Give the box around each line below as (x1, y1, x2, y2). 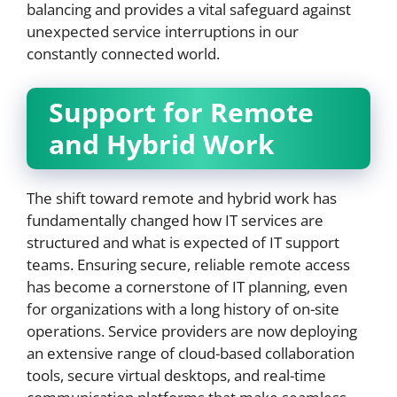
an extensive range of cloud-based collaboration (27, 342, 354, 363)
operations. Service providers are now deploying (27, 320, 357, 341)
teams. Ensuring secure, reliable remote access (27, 253, 350, 275)
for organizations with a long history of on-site (27, 298, 339, 319)
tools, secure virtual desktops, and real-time (27, 364, 326, 385)
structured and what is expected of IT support (27, 231, 339, 253)
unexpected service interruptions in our (27, 21, 299, 42)
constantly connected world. (27, 43, 220, 64)
